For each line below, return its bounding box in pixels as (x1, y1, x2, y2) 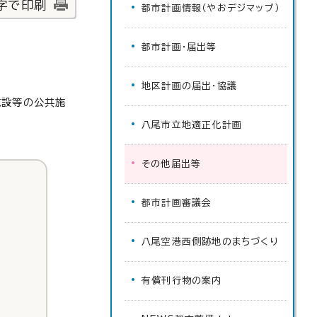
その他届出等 (142, 159, 202, 168)
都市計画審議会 (142, 198, 212, 207)
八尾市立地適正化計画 (142, 120, 242, 129)
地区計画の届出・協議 (142, 81, 237, 91)
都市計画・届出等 (142, 42, 217, 52)
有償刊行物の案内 (142, 276, 222, 285)
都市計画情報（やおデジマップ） (142, 4, 279, 13)
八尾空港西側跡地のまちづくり (142, 237, 278, 246)
